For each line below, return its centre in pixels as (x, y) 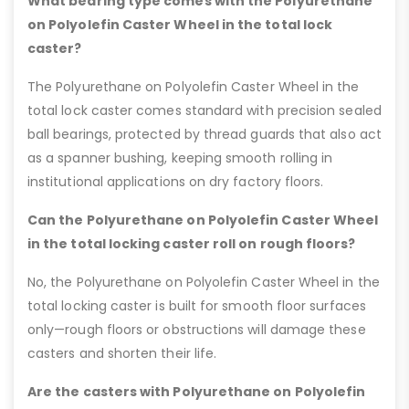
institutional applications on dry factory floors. (176, 181)
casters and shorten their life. (122, 353)
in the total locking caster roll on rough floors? (192, 243)
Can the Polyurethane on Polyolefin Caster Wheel (203, 220)
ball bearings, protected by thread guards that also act (204, 134)
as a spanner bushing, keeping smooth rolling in (180, 157)
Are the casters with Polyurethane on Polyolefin (197, 391)
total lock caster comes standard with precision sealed (204, 110)
